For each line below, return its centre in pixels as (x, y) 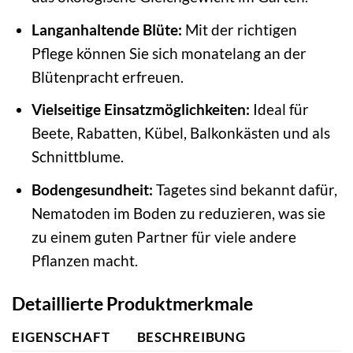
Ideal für (279, 110)
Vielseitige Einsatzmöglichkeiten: (140, 110)
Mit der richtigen (239, 29)
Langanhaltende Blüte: (106, 29)
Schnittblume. (77, 157)
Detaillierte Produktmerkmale (132, 303)
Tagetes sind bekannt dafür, (245, 189)
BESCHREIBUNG (191, 337)
